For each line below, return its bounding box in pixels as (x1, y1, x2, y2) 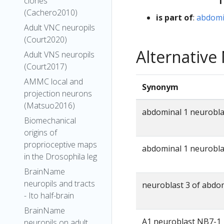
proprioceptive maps (24, 139, 97, 150)
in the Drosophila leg (24, 151, 97, 162)
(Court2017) (24, 61, 67, 72)
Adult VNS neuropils (24, 49, 94, 60)
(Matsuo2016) (24, 100, 75, 111)
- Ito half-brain (24, 190, 74, 201)
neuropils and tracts (24, 178, 95, 189)
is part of (156, 11, 193, 23)
